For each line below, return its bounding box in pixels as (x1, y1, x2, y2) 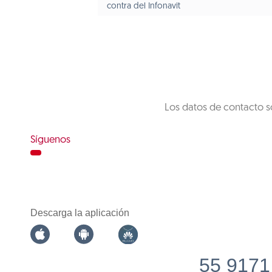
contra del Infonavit (106, 2, 180, 11)
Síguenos (30, 135, 70, 145)
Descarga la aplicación (30, 208, 129, 218)
